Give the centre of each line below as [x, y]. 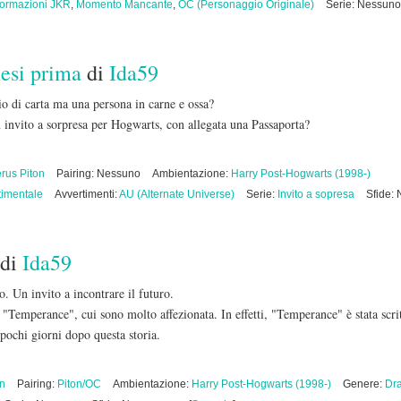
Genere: [364, 384]
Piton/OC [79, 384]
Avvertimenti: [87, 194]
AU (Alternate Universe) [177, 194]
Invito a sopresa [316, 194]
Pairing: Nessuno [98, 174]
